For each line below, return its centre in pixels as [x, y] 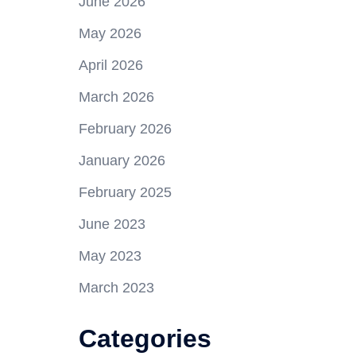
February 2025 [125, 193]
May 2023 [110, 256]
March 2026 [116, 97]
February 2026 [125, 129]
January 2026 [122, 161]
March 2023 [116, 288]
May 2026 [110, 34]
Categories [145, 339]
